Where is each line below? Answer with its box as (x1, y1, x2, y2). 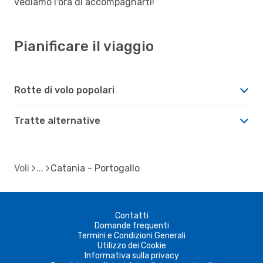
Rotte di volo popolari (14, 84, 114, 96)
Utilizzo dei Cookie (97, 240, 166, 251)
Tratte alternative (14, 114, 100, 126)
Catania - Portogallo (50, 162, 140, 174)
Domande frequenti (94, 220, 169, 231)
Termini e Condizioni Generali (77, 230, 186, 241)
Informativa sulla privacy (84, 250, 179, 261)
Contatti (114, 210, 149, 221)
